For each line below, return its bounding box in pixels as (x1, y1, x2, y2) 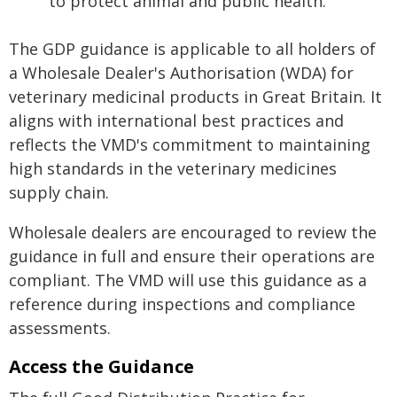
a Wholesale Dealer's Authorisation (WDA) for (9, 62, 354, 83)
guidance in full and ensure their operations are (9, 245, 375, 267)
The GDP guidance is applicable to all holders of (9, 38, 376, 59)
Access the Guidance (9, 354, 194, 378)
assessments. (9, 317, 111, 339)
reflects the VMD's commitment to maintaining (9, 134, 370, 155)
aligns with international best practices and (9, 110, 344, 131)
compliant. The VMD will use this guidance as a (9, 269, 367, 291)
